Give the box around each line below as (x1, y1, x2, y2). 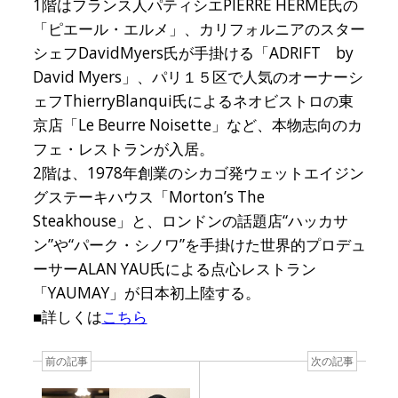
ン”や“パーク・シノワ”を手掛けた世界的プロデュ (32, 234, 366, 255)
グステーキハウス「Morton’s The (32, 186, 265, 207)
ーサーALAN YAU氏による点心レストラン (32, 258, 316, 279)
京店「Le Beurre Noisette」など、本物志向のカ (32, 114, 362, 135)
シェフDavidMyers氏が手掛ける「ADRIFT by (32, 42, 354, 63)
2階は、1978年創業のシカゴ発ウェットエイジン (32, 162, 364, 183)
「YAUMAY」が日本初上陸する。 (32, 282, 260, 303)
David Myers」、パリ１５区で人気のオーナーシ (32, 66, 363, 87)
